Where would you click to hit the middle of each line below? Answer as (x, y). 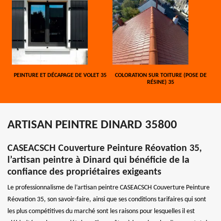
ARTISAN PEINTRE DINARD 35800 (92, 125)
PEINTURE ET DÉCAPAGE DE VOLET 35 (60, 75)
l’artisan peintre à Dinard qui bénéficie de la (98, 160)
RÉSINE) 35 (161, 82)
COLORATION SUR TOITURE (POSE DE (161, 75)
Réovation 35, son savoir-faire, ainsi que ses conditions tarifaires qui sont (107, 199)
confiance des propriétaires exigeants (84, 172)
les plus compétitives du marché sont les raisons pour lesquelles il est (101, 211)
